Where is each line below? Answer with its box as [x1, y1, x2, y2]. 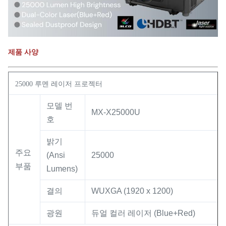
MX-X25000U [91, 107, 140, 117]
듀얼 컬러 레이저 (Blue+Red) [91, 208, 195, 217]
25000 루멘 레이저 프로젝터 [15, 80, 102, 88]
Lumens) [46, 164, 78, 173]
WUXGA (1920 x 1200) [91, 186, 173, 195]
